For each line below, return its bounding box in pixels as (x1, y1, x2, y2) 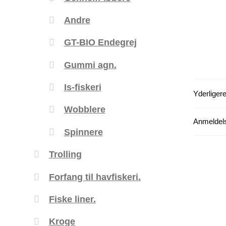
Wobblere (64, 104, 105, 115)
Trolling (48, 149, 82, 160)
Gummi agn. (64, 59, 117, 70)
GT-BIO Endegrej (64, 37, 137, 48)
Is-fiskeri (64, 82, 101, 93)
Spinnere (64, 126, 103, 137)
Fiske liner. (48, 193, 96, 204)
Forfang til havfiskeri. (48, 171, 141, 182)
